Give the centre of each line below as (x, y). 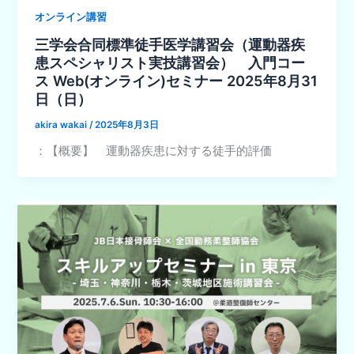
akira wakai (62, 124)
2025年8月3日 (127, 124)
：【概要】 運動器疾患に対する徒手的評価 (154, 151)
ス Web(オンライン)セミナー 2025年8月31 (177, 81)
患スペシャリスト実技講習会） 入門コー (170, 62)
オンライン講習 (71, 17)
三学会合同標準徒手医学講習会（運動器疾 (170, 44)
